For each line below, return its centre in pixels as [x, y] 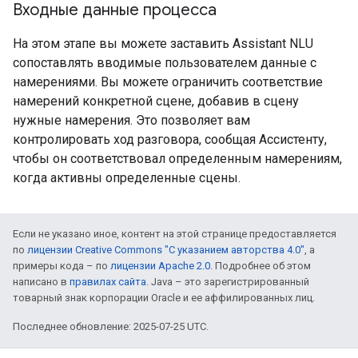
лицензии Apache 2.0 [160, 266]
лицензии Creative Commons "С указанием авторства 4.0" [166, 250]
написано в [41, 282]
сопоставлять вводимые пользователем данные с [165, 63]
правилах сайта [108, 282]
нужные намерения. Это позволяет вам [131, 121]
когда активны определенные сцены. [127, 178]
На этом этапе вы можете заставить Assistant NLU [163, 44]
